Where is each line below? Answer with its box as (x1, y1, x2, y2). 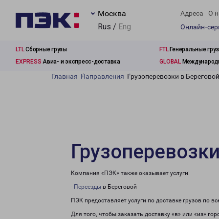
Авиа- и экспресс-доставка (41, 58, 120, 65)
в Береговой (101, 183, 137, 190)
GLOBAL (159, 58, 181, 65)
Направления (81, 72, 124, 80)
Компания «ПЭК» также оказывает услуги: (71, 170, 190, 176)
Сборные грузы (24, 46, 67, 53)
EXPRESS (16, 58, 42, 65)
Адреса (180, 9, 203, 18)
